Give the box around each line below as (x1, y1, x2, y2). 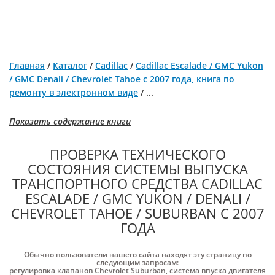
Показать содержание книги (9, 115, 131, 127)
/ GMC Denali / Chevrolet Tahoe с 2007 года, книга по (9, 73, 234, 85)
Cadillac (95, 60, 128, 71)
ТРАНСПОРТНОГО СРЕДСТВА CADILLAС (12, 174, 263, 193)
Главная (9, 60, 45, 71)
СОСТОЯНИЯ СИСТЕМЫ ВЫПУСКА (27, 160, 248, 178)
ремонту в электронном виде (9, 87, 138, 98)
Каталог (53, 60, 87, 71)
